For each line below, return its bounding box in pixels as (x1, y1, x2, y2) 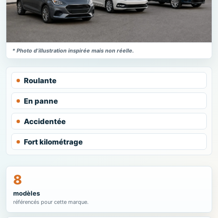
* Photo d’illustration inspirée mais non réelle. (12, 47, 134, 54)
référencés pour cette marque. (13, 199, 89, 205)
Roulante (24, 75, 56, 85)
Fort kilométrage (24, 137, 83, 146)
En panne (24, 96, 58, 106)
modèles (13, 189, 40, 197)
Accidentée (24, 116, 66, 126)
